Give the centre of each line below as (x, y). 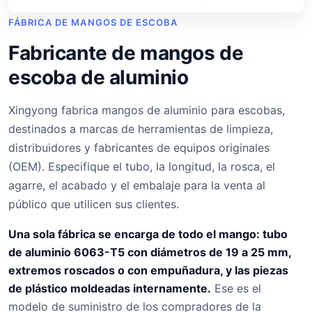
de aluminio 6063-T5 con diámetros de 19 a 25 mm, (150, 252)
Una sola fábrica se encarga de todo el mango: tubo (148, 234)
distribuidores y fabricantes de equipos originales (139, 148)
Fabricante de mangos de (126, 53)
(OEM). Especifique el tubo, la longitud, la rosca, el (142, 167)
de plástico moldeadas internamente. (110, 289)
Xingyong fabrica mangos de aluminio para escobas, (147, 110)
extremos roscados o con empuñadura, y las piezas (148, 271)
